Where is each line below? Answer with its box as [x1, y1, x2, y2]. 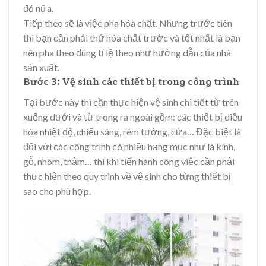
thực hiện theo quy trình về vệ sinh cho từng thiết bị [23, 170, 231, 182]
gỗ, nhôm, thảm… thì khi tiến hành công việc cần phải [23, 156, 235, 167]
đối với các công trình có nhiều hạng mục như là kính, [23, 141, 235, 153]
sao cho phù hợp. [23, 185, 91, 197]
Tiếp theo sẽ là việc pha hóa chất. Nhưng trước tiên [23, 17, 232, 29]
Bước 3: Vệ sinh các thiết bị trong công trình [23, 74, 239, 90]
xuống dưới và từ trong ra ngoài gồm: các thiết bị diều [23, 111, 242, 123]
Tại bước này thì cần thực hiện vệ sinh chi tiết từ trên [23, 96, 239, 108]
